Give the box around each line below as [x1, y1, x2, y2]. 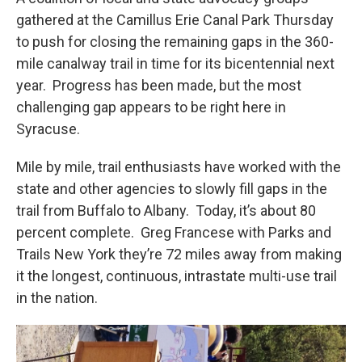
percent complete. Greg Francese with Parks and [16, 224, 331, 242]
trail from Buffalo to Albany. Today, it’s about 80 [16, 202, 316, 220]
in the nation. [16, 289, 98, 307]
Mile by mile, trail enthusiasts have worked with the [16, 158, 341, 176]
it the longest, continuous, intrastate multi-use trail [16, 267, 337, 285]
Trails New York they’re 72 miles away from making [16, 246, 342, 263]
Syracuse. [16, 120, 80, 138]
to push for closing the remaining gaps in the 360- [16, 33, 334, 51]
